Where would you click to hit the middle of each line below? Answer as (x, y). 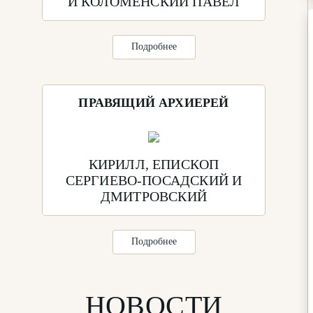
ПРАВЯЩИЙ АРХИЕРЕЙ (154, 102)
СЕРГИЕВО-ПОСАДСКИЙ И (154, 180)
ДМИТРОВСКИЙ (154, 196)
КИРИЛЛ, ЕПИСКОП (154, 164)
